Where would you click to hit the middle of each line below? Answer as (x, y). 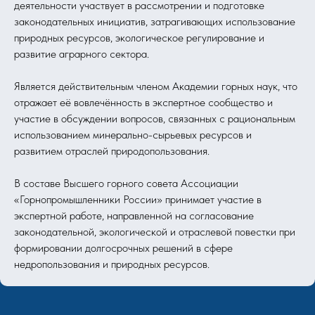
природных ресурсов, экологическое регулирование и (139, 38)
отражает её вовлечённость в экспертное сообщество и (143, 103)
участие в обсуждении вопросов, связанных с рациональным (155, 119)
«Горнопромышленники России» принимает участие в (138, 200)
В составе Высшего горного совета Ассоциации (126, 184)
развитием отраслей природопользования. (112, 151)
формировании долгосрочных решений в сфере (123, 248)
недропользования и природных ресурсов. (112, 264)
